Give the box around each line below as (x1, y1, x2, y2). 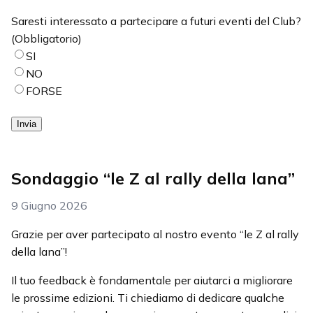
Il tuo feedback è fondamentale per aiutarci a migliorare (11, 272, 293, 287)
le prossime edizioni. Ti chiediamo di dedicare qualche (11, 290, 284, 305)
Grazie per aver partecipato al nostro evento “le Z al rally (11, 226, 299, 241)
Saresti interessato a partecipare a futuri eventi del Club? (11, 13, 301, 28)
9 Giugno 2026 (11, 198, 87, 212)
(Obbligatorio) (11, 31, 82, 45)
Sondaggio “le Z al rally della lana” (11, 167, 295, 189)
